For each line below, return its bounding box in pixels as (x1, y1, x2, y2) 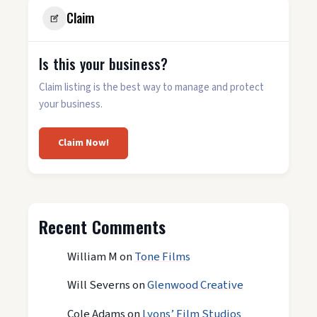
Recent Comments (39, 213, 166, 239)
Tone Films (134, 248, 190, 265)
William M (67, 248, 117, 265)
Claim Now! (58, 135, 109, 150)
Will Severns (67, 277, 130, 294)
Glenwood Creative (147, 277, 243, 294)
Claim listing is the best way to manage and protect (39, 79, 264, 95)
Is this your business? (39, 52, 168, 74)
